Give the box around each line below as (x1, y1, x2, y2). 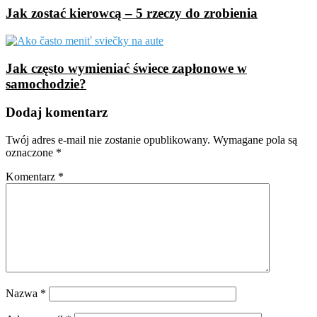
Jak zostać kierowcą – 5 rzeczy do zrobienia (6, 6, 258, 21)
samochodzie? (6, 76, 86, 91)
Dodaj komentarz (6, 105, 108, 120)
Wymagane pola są (213, 134, 297, 146)
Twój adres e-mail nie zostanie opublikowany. (6, 134, 210, 146)
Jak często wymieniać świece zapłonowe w (6, 60, 247, 76)
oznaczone (6, 146, 56, 159)
